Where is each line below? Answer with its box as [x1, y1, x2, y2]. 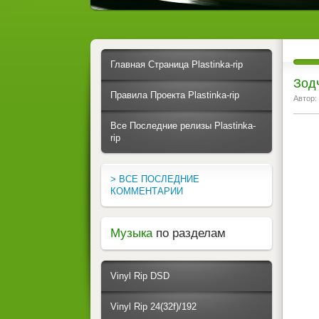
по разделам [156, 226, 226, 240]
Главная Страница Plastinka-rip [110, 59, 243, 70]
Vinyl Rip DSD [110, 271, 169, 281]
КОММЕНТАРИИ [110, 186, 183, 197]
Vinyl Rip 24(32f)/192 [110, 301, 197, 312]
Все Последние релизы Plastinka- [110, 120, 256, 131]
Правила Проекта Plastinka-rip [110, 90, 239, 100]
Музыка [110, 226, 156, 240]
